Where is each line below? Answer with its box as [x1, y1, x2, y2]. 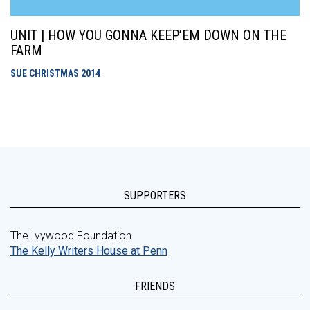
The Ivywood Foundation [10, 229, 131, 242]
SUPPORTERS [124, 189, 186, 202]
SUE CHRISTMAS [10, 68, 81, 79]
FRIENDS [135, 280, 175, 293]
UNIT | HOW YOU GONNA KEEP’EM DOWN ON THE [10, 27, 286, 44]
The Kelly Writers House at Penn [10, 244, 167, 257]
